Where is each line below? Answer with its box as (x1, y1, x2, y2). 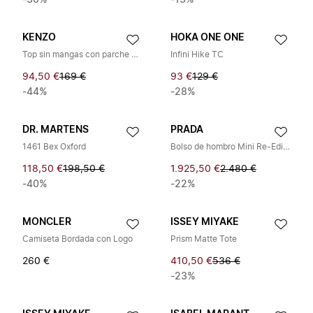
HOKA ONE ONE (170, 33, 245, 43)
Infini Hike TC (170, 50, 224, 59)
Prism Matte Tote (170, 235, 237, 243)
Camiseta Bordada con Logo (22, 235, 133, 243)
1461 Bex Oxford (22, 143, 86, 151)
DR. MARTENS (22, 125, 89, 135)
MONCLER (22, 217, 71, 227)
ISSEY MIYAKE (170, 217, 239, 227)
